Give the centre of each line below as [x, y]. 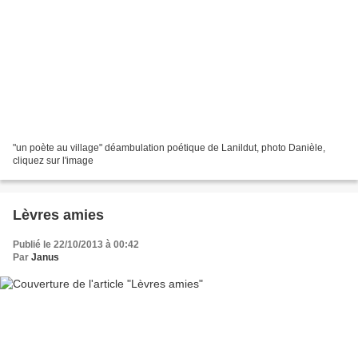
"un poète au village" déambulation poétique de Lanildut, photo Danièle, [169, 147]
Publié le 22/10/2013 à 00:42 [76, 244]
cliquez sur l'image [53, 160]
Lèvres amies [58, 215]
